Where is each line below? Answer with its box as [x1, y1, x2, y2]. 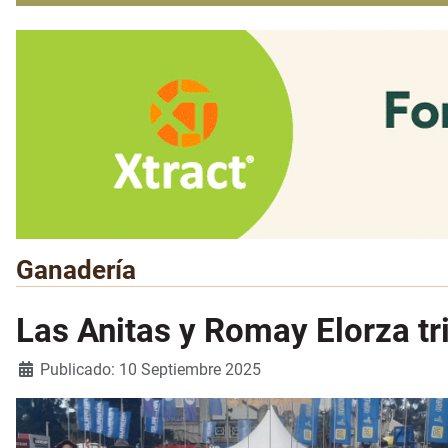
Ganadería [16, 255, 136, 286]
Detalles [15, 359, 73, 379]
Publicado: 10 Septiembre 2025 [40, 360, 261, 380]
